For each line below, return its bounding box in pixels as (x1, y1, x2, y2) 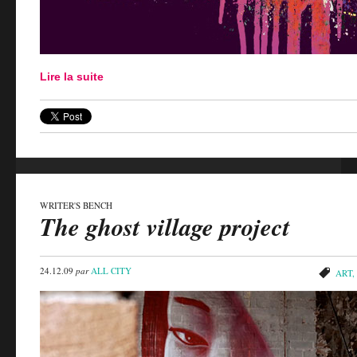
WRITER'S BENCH (40, 198, 112, 211)
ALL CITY (91, 264, 131, 277)
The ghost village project (40, 209, 290, 244)
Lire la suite (40, 70, 104, 84)
